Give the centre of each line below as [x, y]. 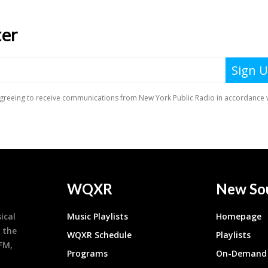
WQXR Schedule [100, 235]
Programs [88, 254]
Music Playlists [98, 217]
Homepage [239, 217]
